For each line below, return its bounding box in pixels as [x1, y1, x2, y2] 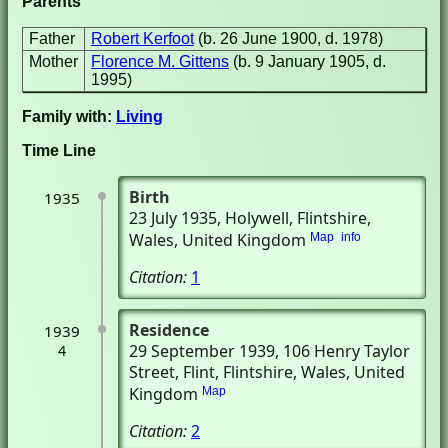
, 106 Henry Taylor [275, 340, 410, 362]
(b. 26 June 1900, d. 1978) [198, 30, 383, 47]
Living [116, 108, 163, 125]
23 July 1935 [129, 207, 217, 229]
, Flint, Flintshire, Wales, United [175, 361, 405, 383]
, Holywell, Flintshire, [217, 207, 371, 229]
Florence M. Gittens [91, 53, 229, 70]
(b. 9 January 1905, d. [233, 53, 386, 70]
